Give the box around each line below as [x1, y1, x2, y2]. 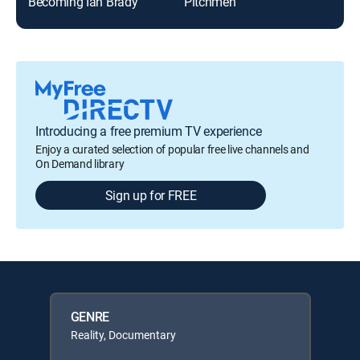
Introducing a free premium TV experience [35, 121, 262, 140]
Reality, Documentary [70, 326, 176, 342]
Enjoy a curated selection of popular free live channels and [35, 141, 309, 157]
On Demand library [35, 155, 125, 171]
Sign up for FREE [104, 186, 197, 204]
